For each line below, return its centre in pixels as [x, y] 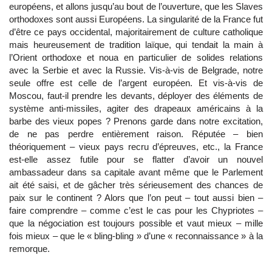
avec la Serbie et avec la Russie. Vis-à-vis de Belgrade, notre [136, 70]
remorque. [29, 249]
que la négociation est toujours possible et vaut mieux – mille [136, 223]
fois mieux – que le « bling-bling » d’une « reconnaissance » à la [136, 236]
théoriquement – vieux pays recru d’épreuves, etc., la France [136, 147]
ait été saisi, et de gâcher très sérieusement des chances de [136, 185]
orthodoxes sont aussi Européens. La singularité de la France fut [136, 19]
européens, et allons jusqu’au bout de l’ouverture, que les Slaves [136, 6]
